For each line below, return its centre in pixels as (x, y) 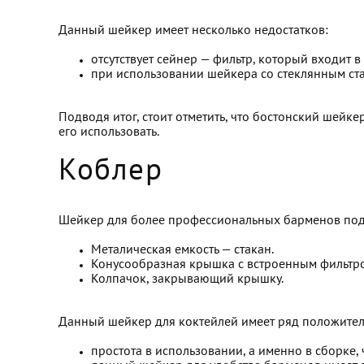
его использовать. (109, 132)
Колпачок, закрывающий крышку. (187, 279)
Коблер (110, 172)
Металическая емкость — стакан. (182, 250)
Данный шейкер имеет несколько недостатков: (193, 31)
